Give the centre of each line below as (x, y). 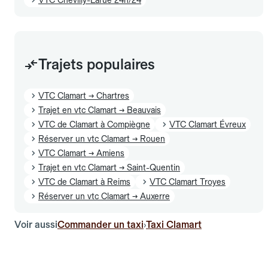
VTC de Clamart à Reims (84, 182)
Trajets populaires (97, 64)
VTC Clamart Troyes (188, 182)
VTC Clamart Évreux (208, 124)
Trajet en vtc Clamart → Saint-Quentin (109, 167)
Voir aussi (36, 224)
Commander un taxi (100, 224)
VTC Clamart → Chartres (84, 95)
